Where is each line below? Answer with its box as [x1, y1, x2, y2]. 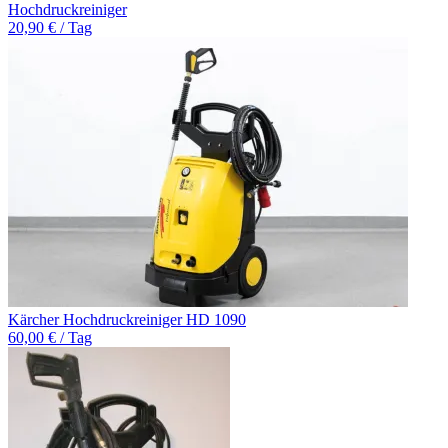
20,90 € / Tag [8, 18, 92, 36]
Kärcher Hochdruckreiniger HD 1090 [8, 310, 246, 328]
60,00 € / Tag [8, 328, 92, 346]
